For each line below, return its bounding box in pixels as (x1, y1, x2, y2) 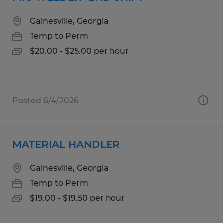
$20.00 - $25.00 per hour (30, 46, 129, 56)
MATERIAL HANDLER (12, 138, 120, 150)
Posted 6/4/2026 (12, 95, 79, 105)
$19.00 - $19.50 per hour (30, 193, 125, 203)
